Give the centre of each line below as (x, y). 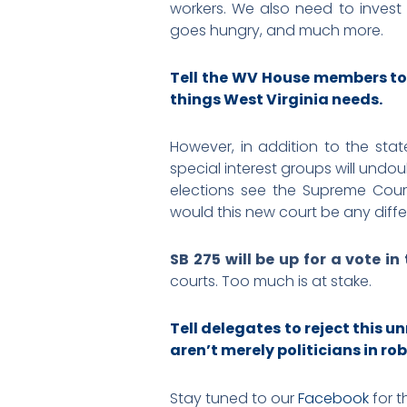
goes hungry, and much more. (277, 30)
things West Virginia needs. (276, 99)
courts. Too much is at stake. (271, 281)
